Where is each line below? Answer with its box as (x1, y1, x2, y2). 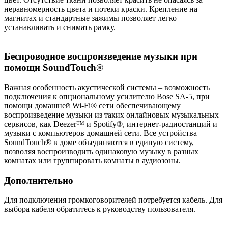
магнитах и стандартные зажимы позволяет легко (4, 14, 177, 23)
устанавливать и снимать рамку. (4, 23, 116, 32)
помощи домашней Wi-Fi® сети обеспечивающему (4, 101, 181, 110)
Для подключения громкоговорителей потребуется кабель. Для (4, 195, 222, 205)
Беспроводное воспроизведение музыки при (4, 51, 197, 62)
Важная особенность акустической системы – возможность (4, 82, 210, 92)
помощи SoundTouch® (4, 62, 103, 73)
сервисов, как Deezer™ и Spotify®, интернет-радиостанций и (4, 119, 217, 128)
